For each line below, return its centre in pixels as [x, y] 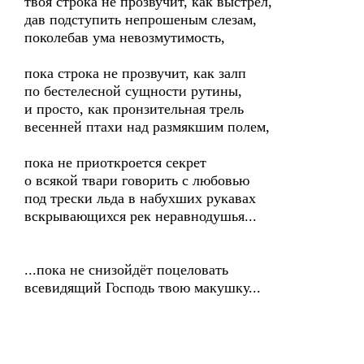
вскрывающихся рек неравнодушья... [141, 216]
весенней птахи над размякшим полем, [147, 127]
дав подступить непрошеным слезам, [141, 19]
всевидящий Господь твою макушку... [143, 288]
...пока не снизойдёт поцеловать [126, 270]
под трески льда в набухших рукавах [140, 198]
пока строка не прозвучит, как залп [135, 73]
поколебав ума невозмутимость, [125, 37]
